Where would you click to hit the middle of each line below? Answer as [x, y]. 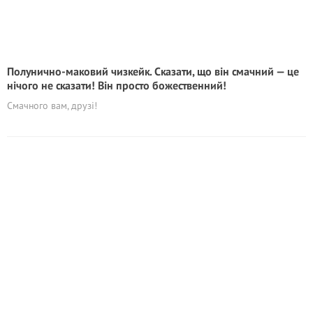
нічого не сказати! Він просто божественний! [117, 85]
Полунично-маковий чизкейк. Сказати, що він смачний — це [153, 71]
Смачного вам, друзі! [52, 105]
